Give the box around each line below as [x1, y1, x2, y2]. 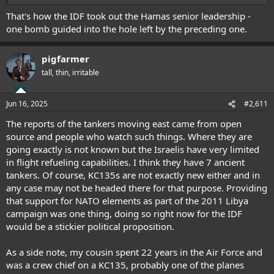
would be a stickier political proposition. [6, 220, 174, 232]
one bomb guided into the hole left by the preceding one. [6, 22, 247, 35]
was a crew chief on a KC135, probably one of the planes [6, 259, 244, 271]
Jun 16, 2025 [6, 98, 48, 109]
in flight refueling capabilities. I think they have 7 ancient [6, 156, 245, 168]
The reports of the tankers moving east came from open [6, 117, 242, 130]
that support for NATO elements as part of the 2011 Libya [6, 194, 248, 207]
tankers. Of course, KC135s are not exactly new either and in [6, 169, 260, 181]
